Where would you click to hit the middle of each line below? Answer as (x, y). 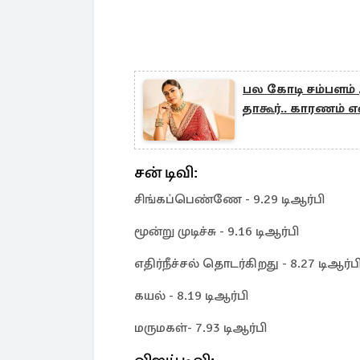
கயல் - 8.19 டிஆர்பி (191, 296)
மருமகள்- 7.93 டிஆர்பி (200, 328)
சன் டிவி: (166, 172)
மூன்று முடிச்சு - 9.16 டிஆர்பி (217, 231)
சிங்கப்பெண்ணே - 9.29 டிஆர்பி (229, 199)
